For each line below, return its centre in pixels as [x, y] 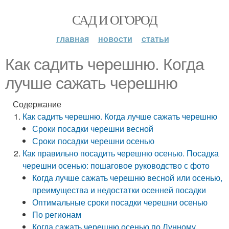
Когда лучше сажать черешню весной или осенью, [128, 178]
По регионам [57, 214]
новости [115, 39]
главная [72, 39]
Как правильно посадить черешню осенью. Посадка [121, 153]
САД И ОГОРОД [114, 19]
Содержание [37, 104]
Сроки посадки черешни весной [93, 129]
